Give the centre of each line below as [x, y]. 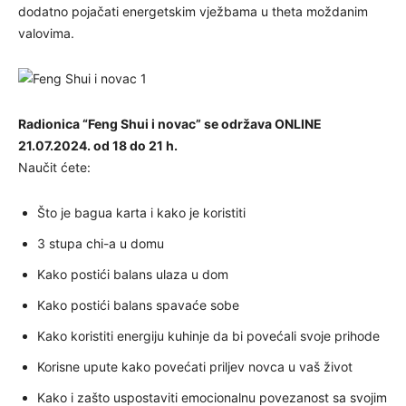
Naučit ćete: [54, 167]
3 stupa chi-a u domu [101, 243]
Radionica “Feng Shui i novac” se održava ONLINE [170, 124]
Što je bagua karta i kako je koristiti [141, 213]
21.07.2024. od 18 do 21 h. [98, 145]
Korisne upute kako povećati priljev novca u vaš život [195, 367]
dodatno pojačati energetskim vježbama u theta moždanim [193, 11]
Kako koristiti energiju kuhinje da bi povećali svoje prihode [208, 336]
